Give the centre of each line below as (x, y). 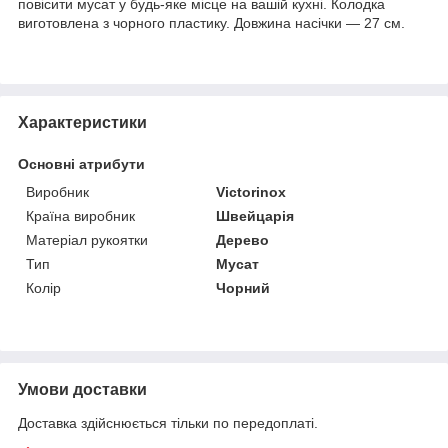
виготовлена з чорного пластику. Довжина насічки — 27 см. (211, 22)
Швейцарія (255, 215)
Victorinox (251, 191)
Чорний (243, 287)
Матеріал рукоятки (87, 239)
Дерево (243, 239)
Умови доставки (82, 389)
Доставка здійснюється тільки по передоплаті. (168, 422)
